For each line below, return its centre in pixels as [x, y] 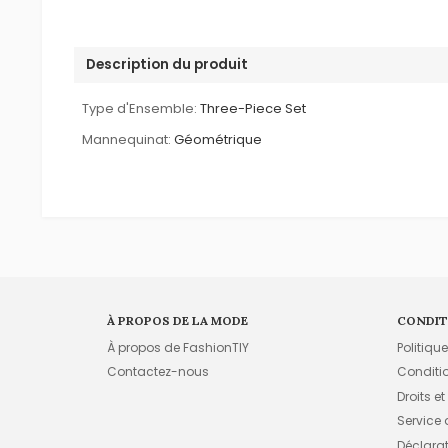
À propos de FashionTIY [178, 348]
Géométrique [218, 139]
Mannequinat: [127, 139]
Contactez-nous [158, 372]
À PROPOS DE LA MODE [178, 320]
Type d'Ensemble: [140, 108]
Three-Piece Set [253, 108]
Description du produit [167, 64]
